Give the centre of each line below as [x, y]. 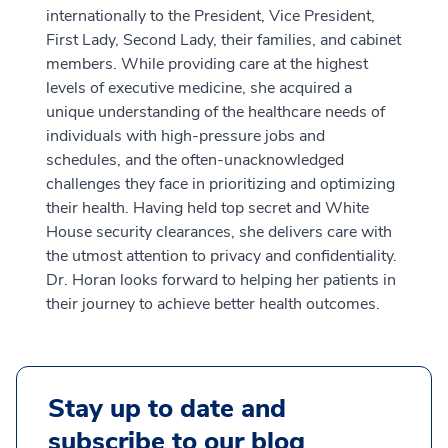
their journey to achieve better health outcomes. [213, 304]
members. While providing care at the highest [207, 64]
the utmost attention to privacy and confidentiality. [221, 256]
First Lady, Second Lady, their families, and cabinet [223, 40]
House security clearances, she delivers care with [219, 232]
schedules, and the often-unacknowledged [195, 160]
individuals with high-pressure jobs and [185, 136]
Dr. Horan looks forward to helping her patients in [221, 280]
